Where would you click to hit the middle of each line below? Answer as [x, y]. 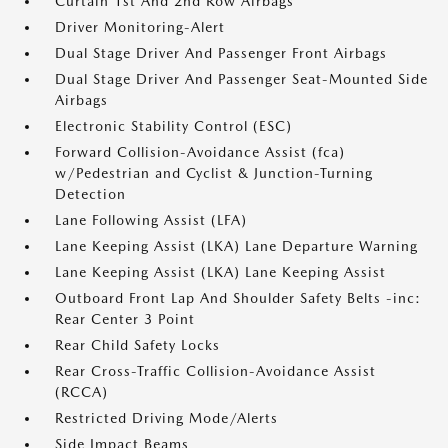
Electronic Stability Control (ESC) [173, 126]
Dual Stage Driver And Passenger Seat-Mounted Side [241, 79]
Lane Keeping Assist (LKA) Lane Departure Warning [236, 246]
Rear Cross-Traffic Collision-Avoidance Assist [215, 371]
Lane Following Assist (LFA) [151, 220]
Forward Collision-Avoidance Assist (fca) [200, 152]
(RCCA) [81, 392]
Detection [90, 194]
